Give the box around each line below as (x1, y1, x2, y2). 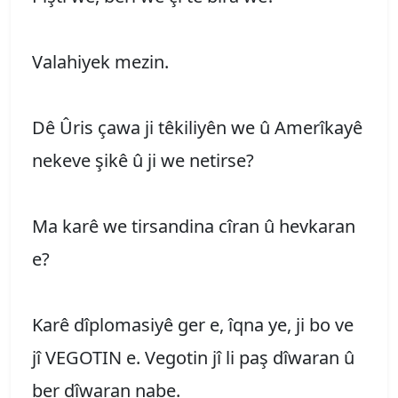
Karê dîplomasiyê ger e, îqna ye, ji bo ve (32, 312, 354, 337)
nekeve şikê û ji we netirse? (32, 147, 254, 172)
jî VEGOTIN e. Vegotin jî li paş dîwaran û (32, 345, 354, 370)
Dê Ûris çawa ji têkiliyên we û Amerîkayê (32, 115, 362, 139)
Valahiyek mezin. (32, 49, 169, 74)
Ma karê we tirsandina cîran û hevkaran (32, 213, 355, 238)
